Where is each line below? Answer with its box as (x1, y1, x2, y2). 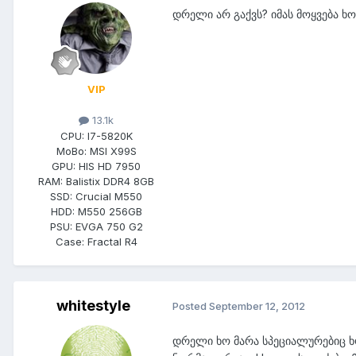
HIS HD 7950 (79, 159, 141, 172)
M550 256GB (77, 204, 142, 218)
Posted (172, 300, 209, 313)
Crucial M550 (75, 189, 142, 203)
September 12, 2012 (209, 300, 305, 313)
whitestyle (56, 296, 130, 314)
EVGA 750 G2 (75, 219, 143, 233)
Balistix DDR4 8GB (66, 174, 154, 188)
